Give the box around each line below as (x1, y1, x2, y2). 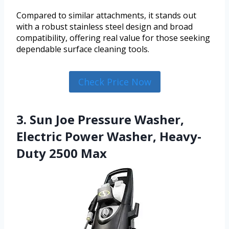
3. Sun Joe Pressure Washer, (16, 111, 184, 128)
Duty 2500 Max (16, 145, 107, 162)
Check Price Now (78, 75, 151, 88)
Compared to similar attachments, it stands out (16, 9, 196, 21)
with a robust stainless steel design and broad (16, 20, 193, 32)
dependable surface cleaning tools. (16, 43, 149, 55)
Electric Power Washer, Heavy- (16, 128, 201, 145)
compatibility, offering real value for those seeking (16, 32, 210, 43)
